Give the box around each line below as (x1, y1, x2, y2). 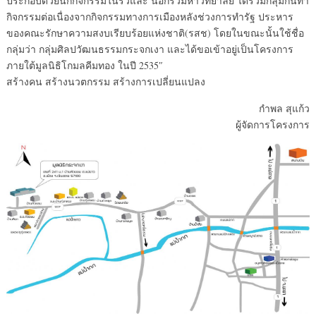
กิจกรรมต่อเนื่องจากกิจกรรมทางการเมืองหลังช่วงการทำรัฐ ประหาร (6, 10, 293, 23)
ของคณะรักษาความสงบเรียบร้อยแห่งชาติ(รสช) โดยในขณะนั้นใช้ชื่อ (6, 26, 304, 39)
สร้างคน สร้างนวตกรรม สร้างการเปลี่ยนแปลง (6, 75, 205, 88)
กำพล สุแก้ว (259, 102, 310, 115)
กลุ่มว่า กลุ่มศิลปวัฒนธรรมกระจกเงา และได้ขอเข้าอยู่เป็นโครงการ (6, 42, 293, 56)
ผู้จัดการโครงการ (236, 118, 310, 131)
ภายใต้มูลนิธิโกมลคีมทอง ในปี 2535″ (6, 59, 163, 72)
